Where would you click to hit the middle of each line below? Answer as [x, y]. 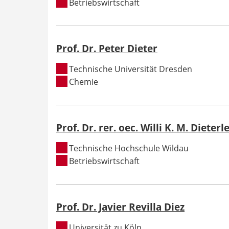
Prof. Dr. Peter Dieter [107, 48]
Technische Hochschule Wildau [129, 148]
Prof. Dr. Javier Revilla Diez [120, 207]
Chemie [84, 82]
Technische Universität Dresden [131, 69]
